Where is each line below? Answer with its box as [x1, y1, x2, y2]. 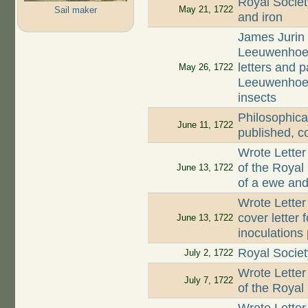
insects [238, 91, 277, 105]
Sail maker [54, 4, 97, 15]
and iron [238, 10, 283, 25]
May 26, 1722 [178, 62, 233, 73]
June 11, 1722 [177, 120, 233, 131]
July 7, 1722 [184, 275, 233, 286]
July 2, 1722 [184, 247, 233, 258]
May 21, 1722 [178, 4, 233, 15]
